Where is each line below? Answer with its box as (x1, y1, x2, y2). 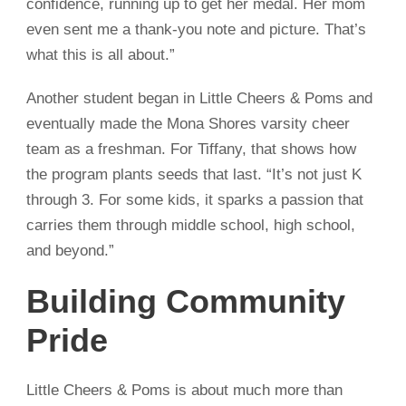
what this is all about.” (26, 46, 175, 64)
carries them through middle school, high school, (26, 217, 355, 235)
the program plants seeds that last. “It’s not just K (26, 166, 362, 184)
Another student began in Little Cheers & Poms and (26, 90, 372, 108)
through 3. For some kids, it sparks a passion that (26, 191, 363, 209)
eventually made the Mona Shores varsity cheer (26, 115, 350, 133)
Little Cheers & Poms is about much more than (26, 382, 343, 400)
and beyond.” (26, 242, 114, 260)
